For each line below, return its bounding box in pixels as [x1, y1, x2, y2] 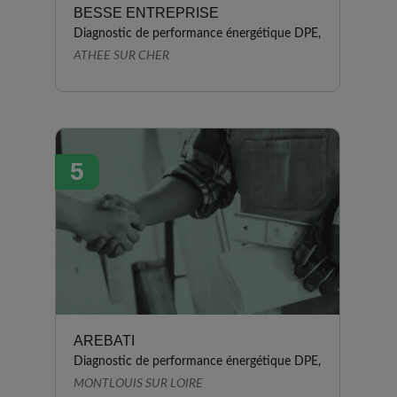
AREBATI [74, 333, 135, 348]
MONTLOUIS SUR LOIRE [74, 378, 203, 390]
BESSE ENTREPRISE [74, 5, 219, 20]
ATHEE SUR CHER [74, 50, 169, 62]
